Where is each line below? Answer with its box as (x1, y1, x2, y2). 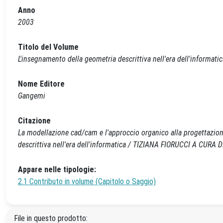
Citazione (18, 116, 51, 125)
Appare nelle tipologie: (18, 165, 96, 174)
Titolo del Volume (18, 42, 79, 52)
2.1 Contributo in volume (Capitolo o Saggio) (18, 177, 156, 186)
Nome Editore (18, 79, 65, 89)
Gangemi (18, 91, 45, 101)
